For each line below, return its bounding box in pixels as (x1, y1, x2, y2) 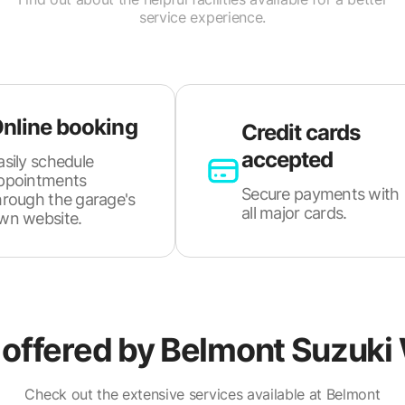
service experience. (139, 8, 266, 26)
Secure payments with (241, 184, 400, 203)
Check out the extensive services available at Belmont (24, 385, 381, 403)
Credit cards (241, 119, 361, 146)
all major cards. (241, 203, 347, 222)
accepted (241, 146, 334, 173)
